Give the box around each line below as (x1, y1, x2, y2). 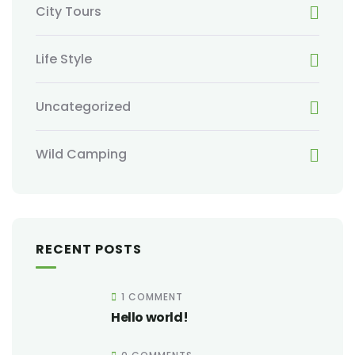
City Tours (36, 2, 101, 21)
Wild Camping (36, 145, 127, 163)
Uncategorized (36, 97, 131, 116)
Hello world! (111, 308, 189, 326)
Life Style (36, 50, 92, 68)
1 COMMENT (121, 290, 183, 303)
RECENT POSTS (36, 240, 142, 258)
